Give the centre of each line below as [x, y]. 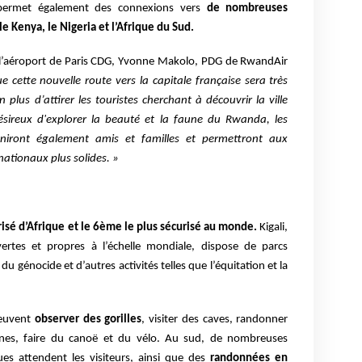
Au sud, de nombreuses [227, 339]
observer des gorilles [88, 319]
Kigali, [273, 228]
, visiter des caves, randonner [215, 319]
